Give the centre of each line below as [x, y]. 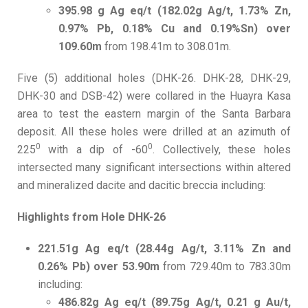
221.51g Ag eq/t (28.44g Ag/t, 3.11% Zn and [164, 249]
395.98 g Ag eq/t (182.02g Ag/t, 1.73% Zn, [175, 11]
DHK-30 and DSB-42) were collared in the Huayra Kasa [154, 96]
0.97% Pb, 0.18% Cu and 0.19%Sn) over [175, 29]
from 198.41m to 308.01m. [168, 47]
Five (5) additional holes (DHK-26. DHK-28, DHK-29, [154, 78]
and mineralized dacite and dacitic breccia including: [141, 186]
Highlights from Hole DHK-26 [91, 217]
